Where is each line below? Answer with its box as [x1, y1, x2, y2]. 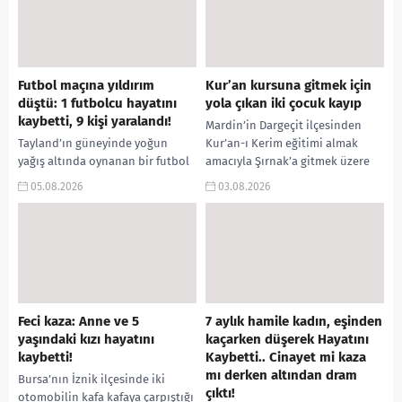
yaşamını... [18, 226, 74, 240]
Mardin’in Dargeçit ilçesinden [205, 118, 362, 133]
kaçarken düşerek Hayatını [205, 331, 369, 348]
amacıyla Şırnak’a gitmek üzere [205, 154, 370, 169]
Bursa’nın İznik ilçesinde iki [18, 372, 165, 387]
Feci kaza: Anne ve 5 [18, 313, 139, 330]
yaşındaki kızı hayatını [18, 331, 154, 348]
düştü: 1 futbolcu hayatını [18, 95, 177, 112]
